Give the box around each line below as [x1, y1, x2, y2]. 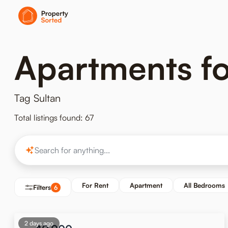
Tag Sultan [14, 92, 61, 104]
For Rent [82, 181, 108, 189]
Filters [33, 183, 51, 191]
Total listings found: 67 [14, 112, 94, 123]
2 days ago [24, 219, 53, 227]
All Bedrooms [184, 181, 225, 189]
